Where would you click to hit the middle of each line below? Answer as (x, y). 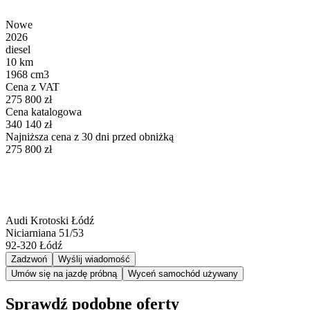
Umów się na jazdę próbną (64, 273)
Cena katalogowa (44, 111)
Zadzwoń (29, 259)
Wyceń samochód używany (183, 273)
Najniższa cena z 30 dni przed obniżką (90, 136)
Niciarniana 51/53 (45, 232)
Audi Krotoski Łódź (50, 220)
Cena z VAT (33, 86)
